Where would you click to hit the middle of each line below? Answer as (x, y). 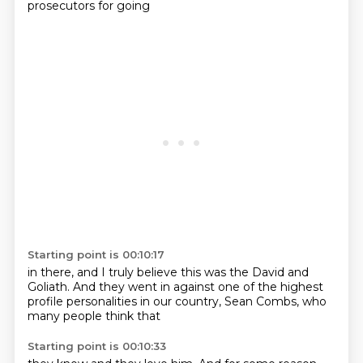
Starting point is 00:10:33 (96, 346)
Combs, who (291, 301)
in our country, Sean (198, 301)
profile (47, 301)
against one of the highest (248, 287)
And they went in (123, 287)
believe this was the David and (222, 272)
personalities (103, 301)
